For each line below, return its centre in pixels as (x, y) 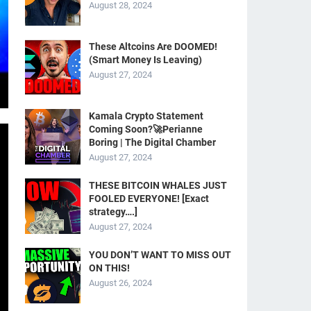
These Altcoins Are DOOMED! (153, 47)
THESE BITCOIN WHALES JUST (158, 185)
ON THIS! (109, 268)
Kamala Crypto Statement (146, 116)
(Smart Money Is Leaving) (145, 60)
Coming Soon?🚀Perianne (146, 129)
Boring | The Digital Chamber (152, 142)
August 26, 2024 (120, 283)
